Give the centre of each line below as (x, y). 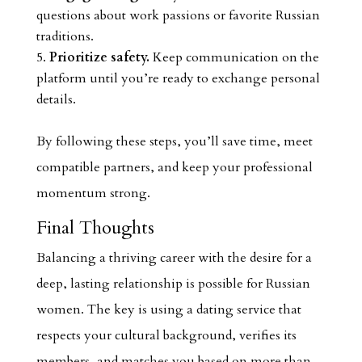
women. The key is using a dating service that (168, 309)
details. (56, 99)
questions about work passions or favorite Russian (178, 15)
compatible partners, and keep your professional (174, 167)
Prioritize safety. (99, 57)
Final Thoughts (95, 228)
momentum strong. (93, 193)
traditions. (65, 36)
